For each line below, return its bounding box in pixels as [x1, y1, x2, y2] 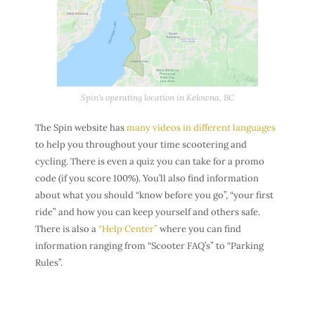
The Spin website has [35, 122, 127, 134]
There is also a [35, 223, 98, 236]
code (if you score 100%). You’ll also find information [35, 172, 259, 185]
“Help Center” [98, 223, 157, 236]
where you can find [157, 223, 241, 236]
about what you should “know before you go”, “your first [35, 189, 274, 202]
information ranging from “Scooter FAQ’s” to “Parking [35, 240, 264, 252]
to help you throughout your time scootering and [35, 139, 247, 151]
